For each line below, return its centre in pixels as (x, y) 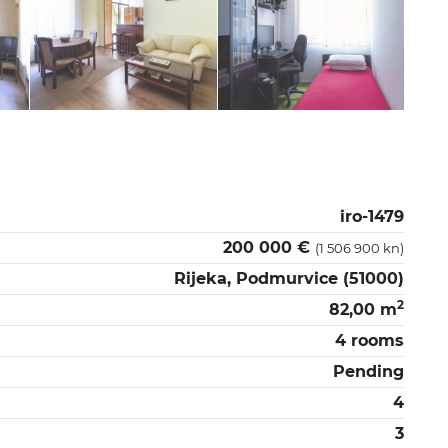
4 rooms (369, 340)
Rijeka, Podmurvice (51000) (289, 278)
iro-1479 (372, 216)
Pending (368, 371)
